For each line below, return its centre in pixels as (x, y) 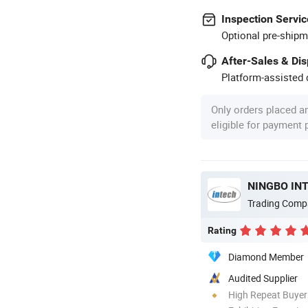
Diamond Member (266, 256)
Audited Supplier (263, 278)
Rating (222, 230)
